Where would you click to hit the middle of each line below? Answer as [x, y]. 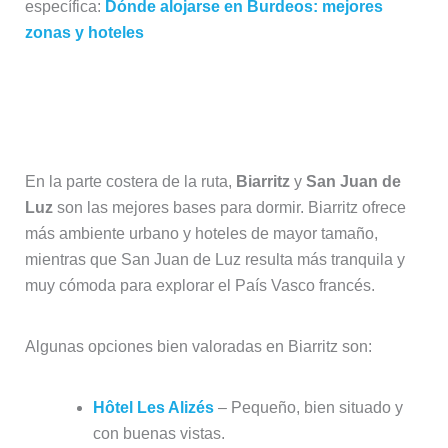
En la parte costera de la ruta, [130, 182]
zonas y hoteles [84, 33]
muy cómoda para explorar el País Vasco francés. [199, 286]
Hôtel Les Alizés [153, 408]
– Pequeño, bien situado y [308, 408]
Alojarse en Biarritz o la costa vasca [213, 94]
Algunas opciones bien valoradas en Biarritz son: [198, 347]
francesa [70, 120]
